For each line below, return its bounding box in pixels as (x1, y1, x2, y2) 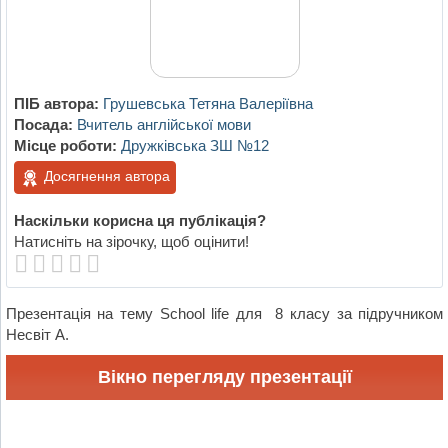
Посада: (13, 116, 73, 134)
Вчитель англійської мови (76, 116, 251, 134)
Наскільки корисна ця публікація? (13, 211, 266, 229)
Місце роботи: (13, 137, 117, 155)
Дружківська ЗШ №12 (120, 137, 269, 155)
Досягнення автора (39, 168, 170, 185)
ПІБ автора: (13, 95, 99, 113)
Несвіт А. (5, 325, 69, 343)
